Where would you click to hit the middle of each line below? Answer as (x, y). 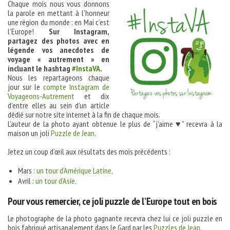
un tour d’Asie (55, 181)
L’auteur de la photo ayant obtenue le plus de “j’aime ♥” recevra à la (115, 124)
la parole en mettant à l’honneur (59, 13)
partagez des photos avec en (59, 41)
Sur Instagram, (79, 31)
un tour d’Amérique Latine (74, 170)
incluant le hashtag (40, 68)
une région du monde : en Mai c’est (59, 22)
